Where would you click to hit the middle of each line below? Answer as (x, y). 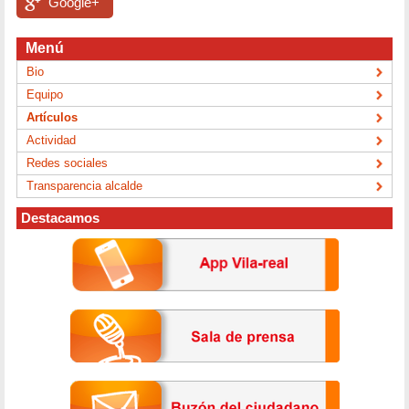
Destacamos (61, 219)
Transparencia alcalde (85, 186)
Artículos (52, 118)
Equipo (45, 95)
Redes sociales (68, 163)
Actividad (52, 141)
